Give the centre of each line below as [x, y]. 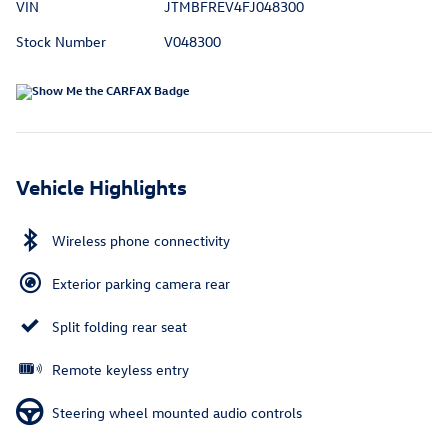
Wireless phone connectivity [141, 241]
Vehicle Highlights [101, 186]
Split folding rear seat [119, 327]
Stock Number [61, 42]
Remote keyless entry [120, 370]
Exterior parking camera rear [141, 284]
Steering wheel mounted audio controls [177, 413]
